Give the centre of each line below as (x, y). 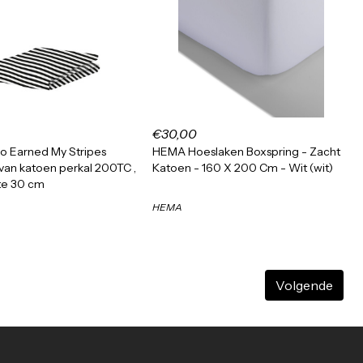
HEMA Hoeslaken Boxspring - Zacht (246, 152)
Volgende (304, 285)
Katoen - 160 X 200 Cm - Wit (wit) (243, 168)
